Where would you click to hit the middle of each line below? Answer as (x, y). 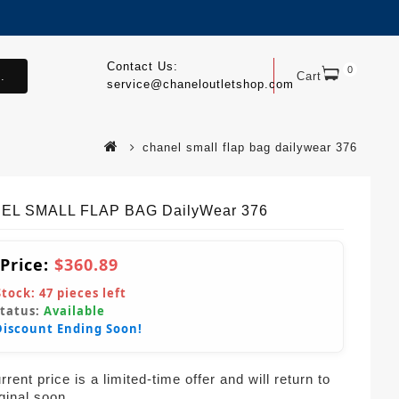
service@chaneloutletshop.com (200, 84)
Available (74, 310)
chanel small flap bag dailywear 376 (250, 147)
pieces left (90, 293)
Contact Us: (142, 66)
